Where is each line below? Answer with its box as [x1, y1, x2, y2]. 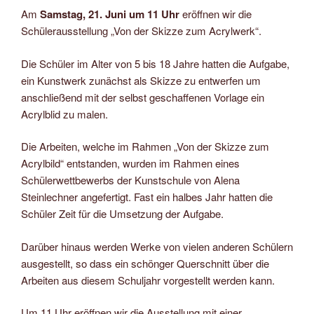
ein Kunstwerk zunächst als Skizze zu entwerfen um [21, 72, 261, 88]
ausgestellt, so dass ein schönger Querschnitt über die [21, 255, 269, 271]
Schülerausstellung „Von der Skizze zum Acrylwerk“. [21, 23, 261, 38]
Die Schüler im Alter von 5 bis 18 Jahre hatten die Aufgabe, [21, 55, 289, 71]
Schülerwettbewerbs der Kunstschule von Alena [21, 172, 240, 187]
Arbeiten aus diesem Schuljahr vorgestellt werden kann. [21, 272, 275, 287]
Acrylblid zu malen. [21, 106, 108, 121]
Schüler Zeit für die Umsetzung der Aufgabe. [21, 206, 224, 221]
